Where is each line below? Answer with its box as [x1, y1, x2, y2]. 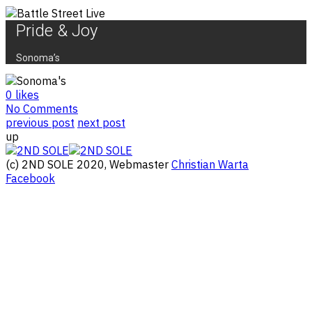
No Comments [6, 102, 78, 116]
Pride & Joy [16, 21, 97, 41]
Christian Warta [171, 157, 249, 172]
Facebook [6, 171, 55, 186]
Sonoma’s [16, 52, 60, 64]
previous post [6, 116, 75, 130]
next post [77, 116, 125, 130]
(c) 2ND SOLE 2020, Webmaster [6, 157, 171, 172]
